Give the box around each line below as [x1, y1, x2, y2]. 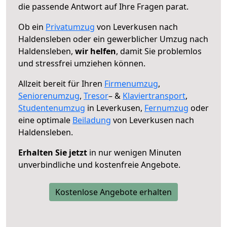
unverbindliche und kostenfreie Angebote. [18, 159, 180, 170]
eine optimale [18, 114, 72, 126]
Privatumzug [46, 21, 95, 32]
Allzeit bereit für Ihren [18, 78, 104, 89]
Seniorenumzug [18, 90, 80, 101]
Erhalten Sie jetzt [18, 146, 87, 158]
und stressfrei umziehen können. [18, 57, 145, 69]
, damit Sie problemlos [116, 45, 202, 57]
